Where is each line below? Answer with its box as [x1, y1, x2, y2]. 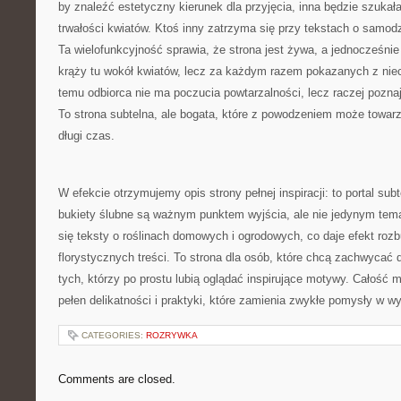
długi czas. [58, 129, 118, 142]
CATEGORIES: [81, 330, 146, 340]
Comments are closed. [58, 372, 175, 386]
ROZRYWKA [146, 330, 198, 340]
